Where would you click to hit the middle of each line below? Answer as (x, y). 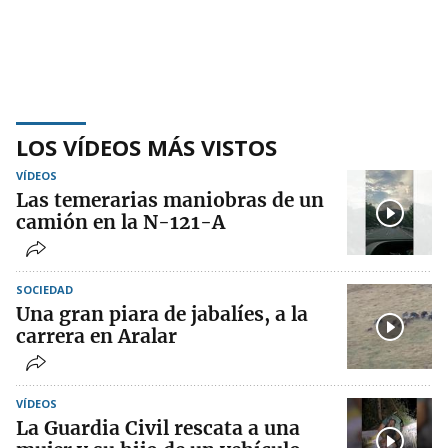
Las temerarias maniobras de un (170, 200)
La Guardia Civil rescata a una (158, 428)
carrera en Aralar (96, 336)
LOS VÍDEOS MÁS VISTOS (146, 147)
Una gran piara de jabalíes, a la (162, 314)
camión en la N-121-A (120, 222)
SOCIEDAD (44, 290)
